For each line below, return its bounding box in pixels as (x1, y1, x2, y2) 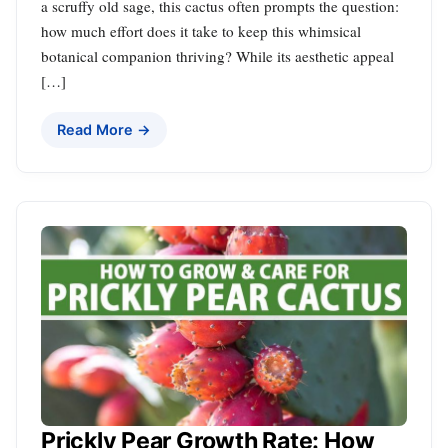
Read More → (57, 120, 151, 138)
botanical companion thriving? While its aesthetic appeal (41, 45, 394, 66)
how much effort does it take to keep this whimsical (41, 20, 361, 41)
